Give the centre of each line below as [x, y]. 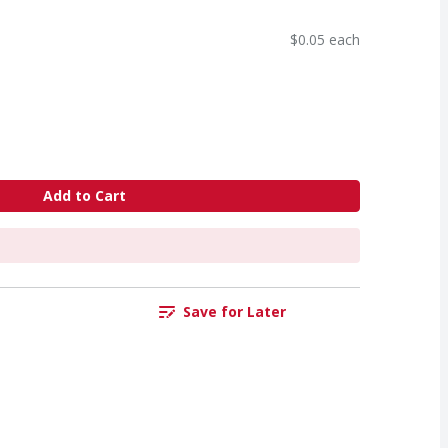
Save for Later [234, 312]
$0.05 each [325, 39]
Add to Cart [84, 196]
